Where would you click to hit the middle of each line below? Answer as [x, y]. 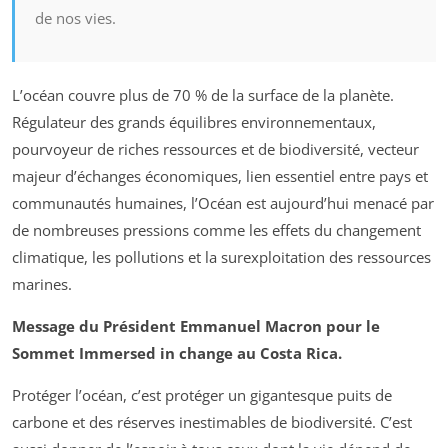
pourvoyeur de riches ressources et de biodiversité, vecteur [215, 149]
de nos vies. [75, 18]
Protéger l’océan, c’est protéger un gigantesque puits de [202, 395]
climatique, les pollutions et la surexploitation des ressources [221, 257]
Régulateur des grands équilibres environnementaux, [194, 122]
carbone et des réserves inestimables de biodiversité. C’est [212, 422]
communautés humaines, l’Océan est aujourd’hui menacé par [223, 203]
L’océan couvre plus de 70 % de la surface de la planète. [203, 95]
